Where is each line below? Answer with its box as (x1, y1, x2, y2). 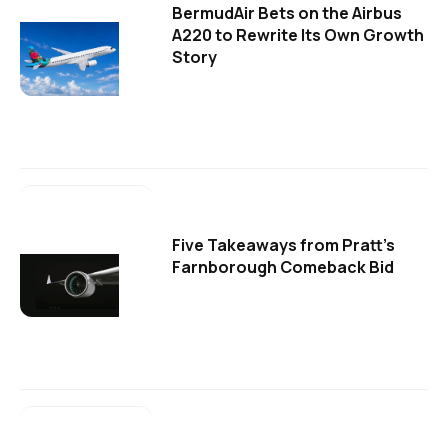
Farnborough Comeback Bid (172, 256, 394, 279)
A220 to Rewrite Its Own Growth (172, 24, 424, 47)
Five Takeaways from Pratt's (172, 234, 395, 257)
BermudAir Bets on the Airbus (172, 2, 402, 25)
